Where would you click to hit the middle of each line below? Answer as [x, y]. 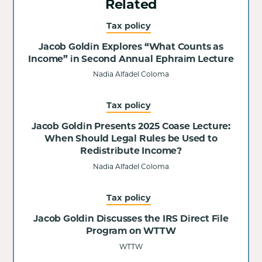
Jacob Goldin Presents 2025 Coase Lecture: [131, 126]
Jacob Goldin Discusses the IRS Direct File [131, 219]
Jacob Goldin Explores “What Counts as [131, 46]
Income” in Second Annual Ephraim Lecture [131, 58]
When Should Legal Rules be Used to [131, 139]
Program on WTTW [131, 231]
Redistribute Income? [131, 151]
